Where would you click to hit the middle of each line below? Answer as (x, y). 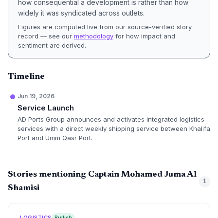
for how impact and (144, 36)
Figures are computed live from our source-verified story (105, 27)
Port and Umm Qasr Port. (55, 138)
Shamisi (24, 188)
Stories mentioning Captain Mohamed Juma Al (102, 175)
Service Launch (46, 108)
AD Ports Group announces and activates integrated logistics (111, 119)
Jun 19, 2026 (36, 96)
